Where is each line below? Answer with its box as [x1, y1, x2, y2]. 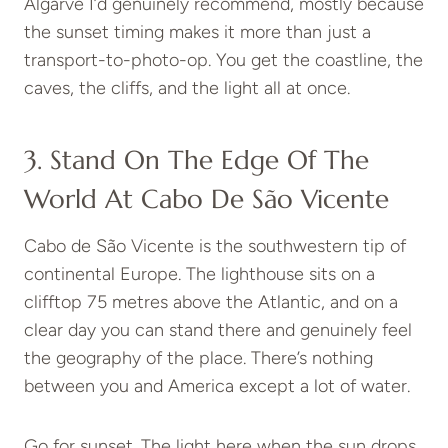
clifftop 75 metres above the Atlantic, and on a [24, 290, 398, 313]
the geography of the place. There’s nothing [24, 346, 373, 369]
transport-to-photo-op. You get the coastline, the [24, 48, 423, 71]
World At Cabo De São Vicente [24, 182, 389, 215]
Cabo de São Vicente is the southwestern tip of [24, 234, 406, 257]
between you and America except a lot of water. [24, 374, 410, 397]
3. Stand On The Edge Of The [24, 143, 369, 176]
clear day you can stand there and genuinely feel [24, 318, 412, 341]
